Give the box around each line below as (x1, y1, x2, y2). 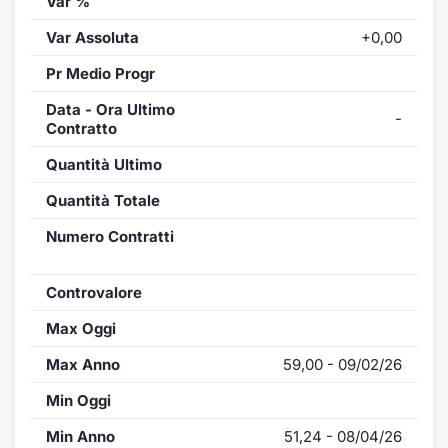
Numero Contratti (46, 226, 174, 246)
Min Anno (46, 426, 115, 446)
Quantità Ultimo (46, 154, 162, 174)
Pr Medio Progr (46, 63, 155, 83)
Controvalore (46, 282, 142, 302)
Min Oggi (46, 390, 111, 410)
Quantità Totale (46, 190, 160, 210)
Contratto (46, 118, 117, 138)
